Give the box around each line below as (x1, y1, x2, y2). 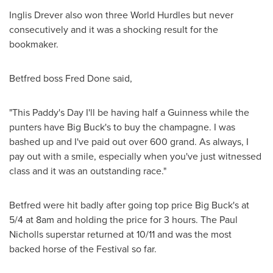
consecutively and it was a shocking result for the (9, 23, 218, 37)
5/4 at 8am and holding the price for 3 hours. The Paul (9, 213, 238, 227)
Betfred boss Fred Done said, (9, 71, 132, 85)
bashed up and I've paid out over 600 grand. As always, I (9, 135, 249, 149)
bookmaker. (9, 37, 58, 51)
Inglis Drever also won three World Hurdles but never (9, 8, 233, 22)
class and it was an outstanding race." (9, 164, 166, 178)
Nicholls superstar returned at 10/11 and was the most (9, 227, 232, 241)
